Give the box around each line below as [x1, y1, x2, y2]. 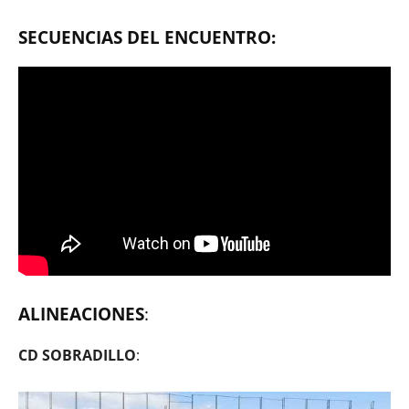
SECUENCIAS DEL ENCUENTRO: [18, 25, 276, 49]
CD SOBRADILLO [18, 345, 136, 366]
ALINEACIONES [18, 302, 144, 327]
